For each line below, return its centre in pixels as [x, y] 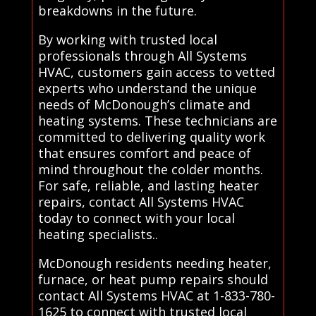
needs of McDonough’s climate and [144, 104]
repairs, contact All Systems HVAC [141, 201]
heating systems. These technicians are [157, 120]
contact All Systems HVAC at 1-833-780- [156, 295]
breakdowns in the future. [117, 10]
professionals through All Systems [142, 55]
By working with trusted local [127, 39]
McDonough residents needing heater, [154, 263]
